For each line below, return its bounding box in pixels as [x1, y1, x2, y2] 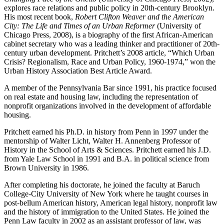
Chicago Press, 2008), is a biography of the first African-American [4, 30, 213, 39]
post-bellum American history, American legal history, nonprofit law [4, 198, 217, 207]
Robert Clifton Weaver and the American [75, 12, 204, 21]
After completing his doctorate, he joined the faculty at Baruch [4, 180, 200, 189]
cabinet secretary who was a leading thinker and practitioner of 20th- [4, 39, 219, 48]
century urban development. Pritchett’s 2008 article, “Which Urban [4, 48, 214, 57]
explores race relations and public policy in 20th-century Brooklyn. [4, 3, 214, 12]
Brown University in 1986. [4, 163, 89, 172]
